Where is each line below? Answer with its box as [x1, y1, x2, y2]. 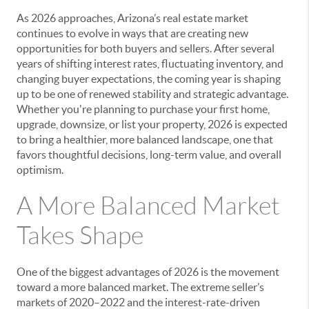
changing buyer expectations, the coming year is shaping [17, 72, 281, 85]
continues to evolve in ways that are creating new [17, 26, 248, 39]
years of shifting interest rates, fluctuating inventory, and [17, 57, 283, 70]
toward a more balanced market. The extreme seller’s [17, 280, 264, 293]
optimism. [17, 163, 63, 176]
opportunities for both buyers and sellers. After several [17, 41, 275, 54]
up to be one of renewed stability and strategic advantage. [17, 87, 288, 100]
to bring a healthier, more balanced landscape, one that [17, 132, 273, 146]
